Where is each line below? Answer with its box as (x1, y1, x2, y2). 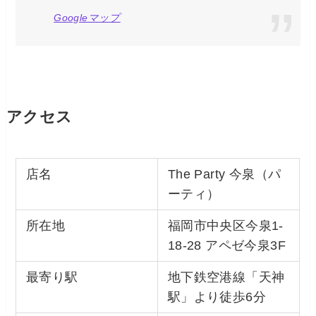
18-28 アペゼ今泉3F (167, 238, 286, 253)
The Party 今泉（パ (167, 166, 281, 181)
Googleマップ (54, 12, 121, 24)
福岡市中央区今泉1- (167, 218, 284, 233)
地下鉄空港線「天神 (167, 269, 285, 284)
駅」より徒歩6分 (167, 289, 267, 304)
